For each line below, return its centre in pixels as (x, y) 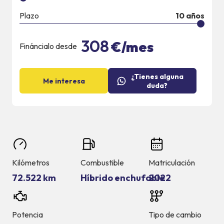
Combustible (102, 163)
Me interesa (64, 81)
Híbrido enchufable (122, 178)
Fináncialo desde (48, 46)
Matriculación (172, 163)
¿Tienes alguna (157, 76)
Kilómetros (31, 163)
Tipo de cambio (175, 215)
